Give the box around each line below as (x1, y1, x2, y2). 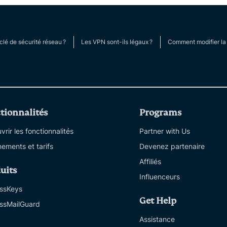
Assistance (139, 215, 175, 224)
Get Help (139, 196, 176, 207)
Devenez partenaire (139, 142, 205, 151)
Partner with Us (139, 127, 190, 136)
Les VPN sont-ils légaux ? (81, 38, 153, 46)
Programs (139, 107, 181, 119)
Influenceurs (139, 172, 180, 181)
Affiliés (139, 157, 161, 166)
